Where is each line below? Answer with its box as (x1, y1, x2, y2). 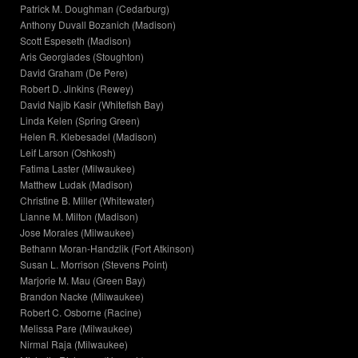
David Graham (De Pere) (20, 66, 128, 80)
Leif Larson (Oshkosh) (20, 145, 116, 160)
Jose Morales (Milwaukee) (20, 225, 134, 240)
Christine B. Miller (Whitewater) (20, 193, 154, 208)
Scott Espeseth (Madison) (20, 34, 131, 48)
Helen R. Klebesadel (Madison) (20, 129, 157, 144)
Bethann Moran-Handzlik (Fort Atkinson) (20, 241, 194, 256)
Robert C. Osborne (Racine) (20, 305, 141, 320)
